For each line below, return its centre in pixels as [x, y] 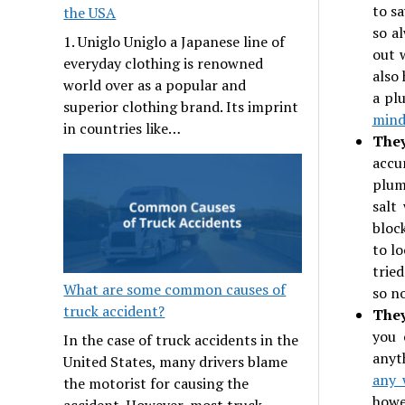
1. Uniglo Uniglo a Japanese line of [174, 42]
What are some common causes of [175, 289]
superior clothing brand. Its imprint [181, 107]
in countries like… [122, 129]
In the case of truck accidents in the [181, 339]
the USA [90, 13]
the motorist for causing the [156, 383]
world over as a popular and [155, 85]
